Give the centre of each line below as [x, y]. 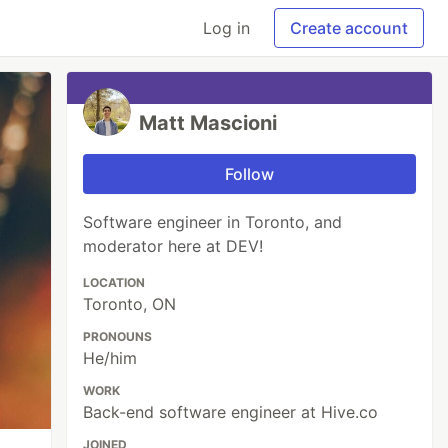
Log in [226, 28]
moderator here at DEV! [173, 246]
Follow [250, 174]
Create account [349, 28]
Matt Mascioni [208, 123]
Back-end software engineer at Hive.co [231, 412]
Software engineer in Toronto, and [213, 222]
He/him [110, 358]
